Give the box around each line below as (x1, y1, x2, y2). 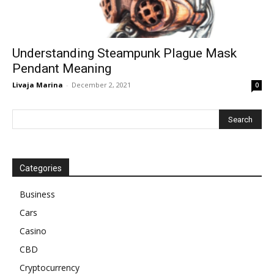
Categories (20, 163, 62, 174)
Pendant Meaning (12, 61, 111, 76)
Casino (20, 225, 46, 237)
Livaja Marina (12, 80, 63, 90)
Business (20, 188, 55, 201)
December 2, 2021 (72, 80, 131, 90)
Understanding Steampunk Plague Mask (12, 46, 237, 61)
